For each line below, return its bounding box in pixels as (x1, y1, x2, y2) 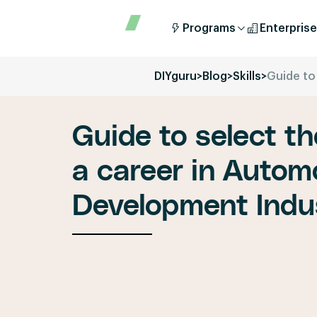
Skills (233, 71, 261, 82)
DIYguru (154, 71, 197, 82)
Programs (183, 23, 236, 34)
